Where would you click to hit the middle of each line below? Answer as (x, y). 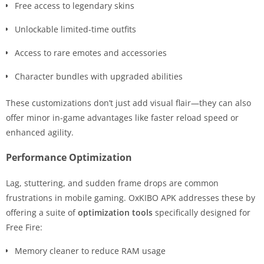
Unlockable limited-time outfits (75, 29)
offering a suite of (42, 212)
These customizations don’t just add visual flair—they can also (128, 103)
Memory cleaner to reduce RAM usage (90, 250)
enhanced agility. (40, 132)
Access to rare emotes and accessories (91, 52)
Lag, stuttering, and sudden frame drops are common (112, 183)
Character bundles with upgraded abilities (99, 76)
